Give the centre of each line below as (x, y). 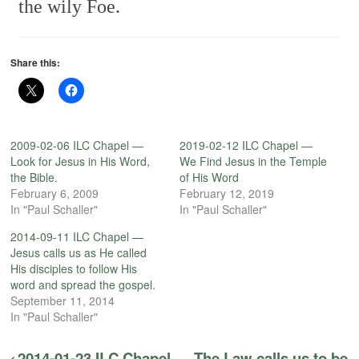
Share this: (36, 62)
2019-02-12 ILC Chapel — (246, 145)
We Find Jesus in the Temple (253, 161)
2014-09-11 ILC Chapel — (77, 236)
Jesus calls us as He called (79, 252)
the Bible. (34, 177)
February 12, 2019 (227, 193)
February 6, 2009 (55, 193)
